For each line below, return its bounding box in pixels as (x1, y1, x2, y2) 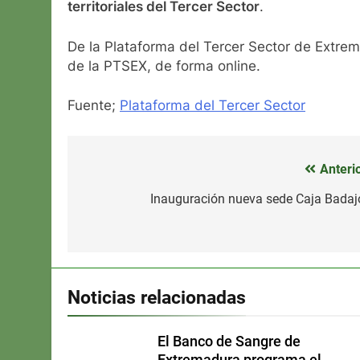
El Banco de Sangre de (157, 333, 301, 350)
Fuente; (67, 97, 120, 114)
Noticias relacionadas (67, 285, 246, 309)
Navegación (83, 162, 186, 185)
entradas (83, 219, 159, 243)
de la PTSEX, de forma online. (67, 57, 260, 74)
